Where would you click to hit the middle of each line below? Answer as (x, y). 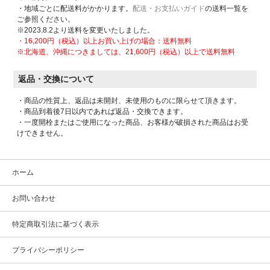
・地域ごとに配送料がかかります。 (75, 9)
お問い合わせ (34, 199)
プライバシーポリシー (48, 250)
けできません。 (42, 133)
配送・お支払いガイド (169, 9)
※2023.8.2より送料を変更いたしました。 (86, 30)
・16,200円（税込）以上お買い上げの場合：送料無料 (105, 41)
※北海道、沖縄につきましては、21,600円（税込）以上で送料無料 (126, 52)
